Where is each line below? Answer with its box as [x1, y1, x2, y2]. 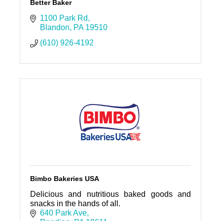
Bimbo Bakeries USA [30, 175, 99, 183]
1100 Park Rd [39, 14, 88, 23]
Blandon [39, 23, 70, 32]
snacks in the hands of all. [30, 199, 120, 208]
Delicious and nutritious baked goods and [30, 190, 191, 199]
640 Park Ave [39, 209, 87, 218]
